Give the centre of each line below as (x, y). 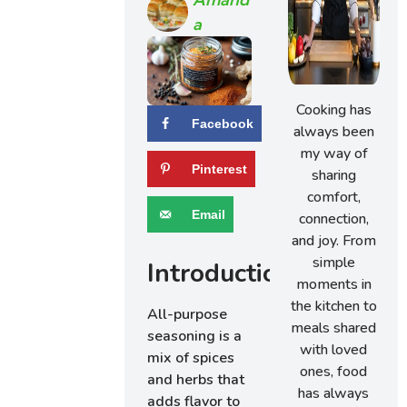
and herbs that (196, 380)
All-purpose (188, 315)
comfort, (333, 197)
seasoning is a (195, 337)
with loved (334, 350)
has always (334, 393)
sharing (333, 175)
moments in (333, 284)
